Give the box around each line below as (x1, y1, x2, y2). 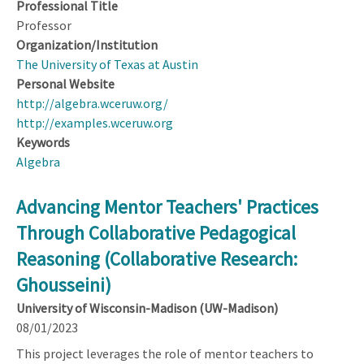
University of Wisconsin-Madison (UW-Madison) (16, 299, 278, 316)
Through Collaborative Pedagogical (16, 220, 296, 245)
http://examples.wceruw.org (16, 114, 173, 131)
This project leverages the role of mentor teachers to (16, 344, 314, 362)
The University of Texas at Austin (16, 55, 198, 72)
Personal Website (16, 75, 115, 92)
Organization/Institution (16, 36, 158, 53)
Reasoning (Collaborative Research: (16, 246, 297, 271)
